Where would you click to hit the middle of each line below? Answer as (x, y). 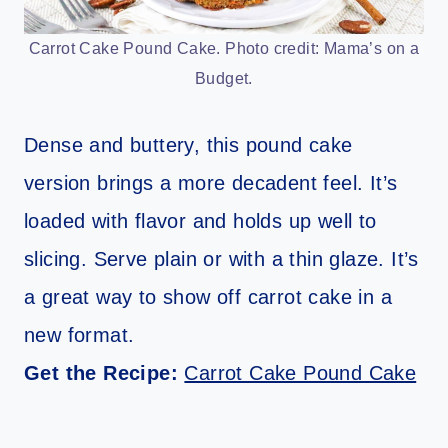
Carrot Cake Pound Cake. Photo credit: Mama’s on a (224, 48)
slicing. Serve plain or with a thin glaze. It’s (221, 258)
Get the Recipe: (104, 372)
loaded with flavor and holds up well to (200, 220)
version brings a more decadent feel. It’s (211, 182)
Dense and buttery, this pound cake (188, 144)
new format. (79, 334)
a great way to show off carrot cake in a (208, 296)
